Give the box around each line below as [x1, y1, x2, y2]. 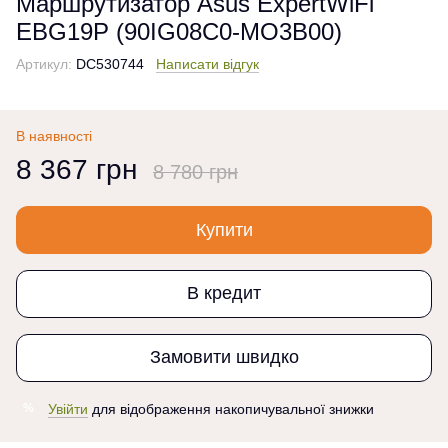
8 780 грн [153, 160, 238, 183]
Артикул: [16, 55, 72, 72]
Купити [195, 219, 253, 240]
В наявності [16, 127, 92, 144]
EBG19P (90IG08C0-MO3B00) [16, 17, 342, 45]
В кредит [187, 283, 261, 304]
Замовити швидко [149, 347, 299, 368]
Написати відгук [156, 55, 259, 72]
